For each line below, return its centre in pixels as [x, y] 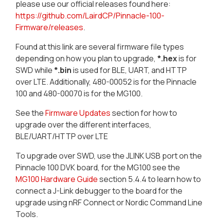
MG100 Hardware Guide [57, 179]
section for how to [144, 113]
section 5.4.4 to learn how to [149, 179]
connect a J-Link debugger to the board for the [99, 191]
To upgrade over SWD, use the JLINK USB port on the [109, 156]
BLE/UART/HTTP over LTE [62, 136]
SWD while [35, 70]
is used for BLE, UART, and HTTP [129, 70]
